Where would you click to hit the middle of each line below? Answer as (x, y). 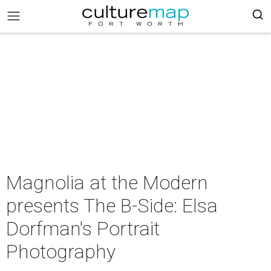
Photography (61, 252)
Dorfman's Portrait (83, 229)
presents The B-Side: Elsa (112, 206)
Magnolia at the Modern (107, 183)
